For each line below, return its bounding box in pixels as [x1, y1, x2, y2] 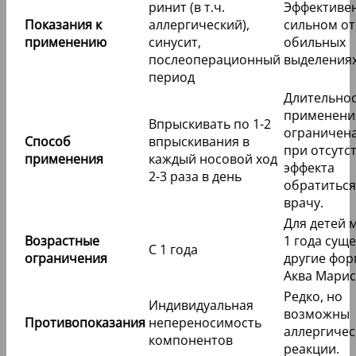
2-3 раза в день [149, 168, 242, 186]
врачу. [284, 194, 323, 212]
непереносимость [149, 314, 261, 332]
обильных [284, 33, 346, 52]
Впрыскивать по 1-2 [149, 115, 271, 133]
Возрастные [25, 232, 99, 250]
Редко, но [284, 288, 342, 306]
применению [25, 33, 106, 52]
